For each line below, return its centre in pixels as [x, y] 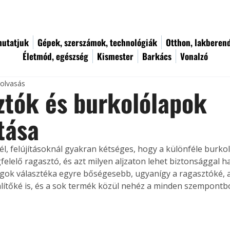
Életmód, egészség [55, 56]
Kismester [115, 56]
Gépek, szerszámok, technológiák [97, 42]
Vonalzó [194, 56]
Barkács [157, 56]
